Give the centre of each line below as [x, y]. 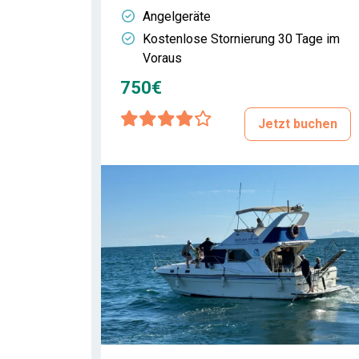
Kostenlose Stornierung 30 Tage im [241, 39]
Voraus [162, 58]
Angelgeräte [177, 16]
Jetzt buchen [298, 124]
